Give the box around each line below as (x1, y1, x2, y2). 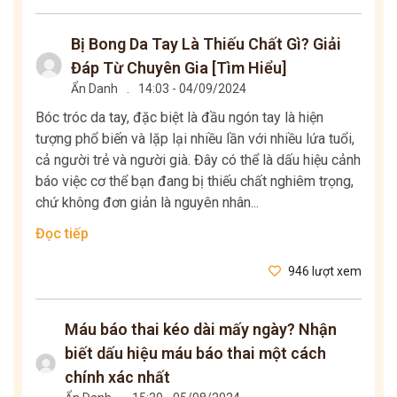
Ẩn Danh (70, 82, 118, 97)
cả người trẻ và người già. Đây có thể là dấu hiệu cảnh (35, 152, 361, 169)
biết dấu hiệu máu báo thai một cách (64, 344, 326, 363)
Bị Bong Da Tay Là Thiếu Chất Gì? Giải (70, 35, 341, 54)
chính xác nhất (64, 368, 170, 387)
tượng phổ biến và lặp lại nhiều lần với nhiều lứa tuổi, (35, 130, 354, 148)
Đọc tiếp (35, 225, 89, 243)
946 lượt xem (285, 264, 362, 279)
